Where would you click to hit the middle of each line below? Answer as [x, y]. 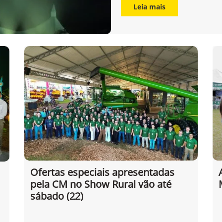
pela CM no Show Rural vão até [101, 184]
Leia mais [149, 6]
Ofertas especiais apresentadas [102, 172]
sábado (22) [57, 196]
